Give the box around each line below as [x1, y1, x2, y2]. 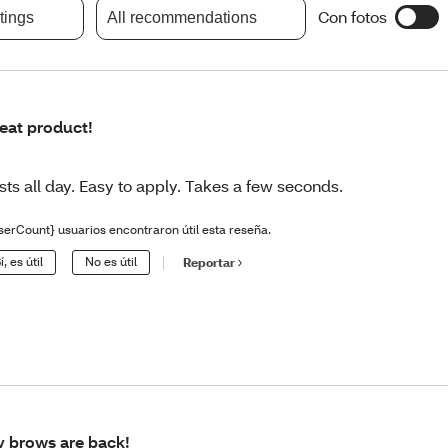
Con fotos [318, 6, 387, 28]
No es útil [85, 253, 138, 269]
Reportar [183, 255, 236, 271]
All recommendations [107, 8, 257, 26]
